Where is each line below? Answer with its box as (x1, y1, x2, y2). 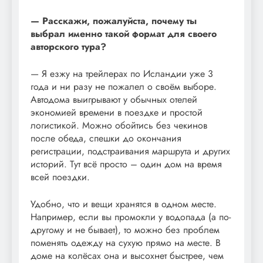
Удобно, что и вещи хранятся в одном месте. (31, 197, 217, 211)
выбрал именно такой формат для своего (31, 26, 217, 41)
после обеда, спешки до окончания (31, 131, 181, 145)
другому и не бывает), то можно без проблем (31, 222, 220, 237)
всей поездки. (31, 170, 90, 184)
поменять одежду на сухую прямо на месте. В (31, 235, 221, 249)
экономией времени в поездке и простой (31, 105, 203, 119)
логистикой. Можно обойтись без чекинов (31, 118, 207, 132)
